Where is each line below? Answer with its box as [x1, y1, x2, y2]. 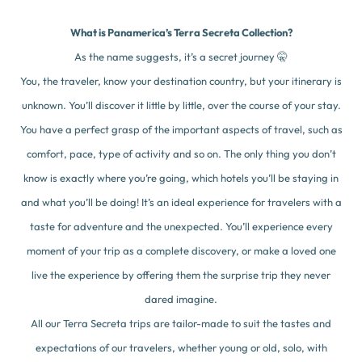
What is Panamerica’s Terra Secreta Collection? [69, 26, 293, 39]
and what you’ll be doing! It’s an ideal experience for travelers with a [20, 196, 342, 208]
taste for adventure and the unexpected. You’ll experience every [29, 220, 333, 233]
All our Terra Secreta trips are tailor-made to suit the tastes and [31, 317, 331, 330]
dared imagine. [145, 293, 217, 305]
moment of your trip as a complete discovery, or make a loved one [26, 244, 336, 257]
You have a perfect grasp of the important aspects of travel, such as [19, 123, 343, 136]
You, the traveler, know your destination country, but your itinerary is [20, 74, 342, 87]
